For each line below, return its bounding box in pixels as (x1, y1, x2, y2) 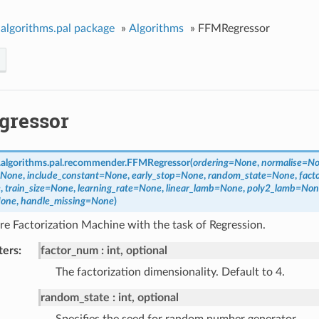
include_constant (26, 170, 99, 182)
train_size (4, 183, 45, 194)
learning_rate (77, 183, 133, 194)
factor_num (40, 245, 98, 257)
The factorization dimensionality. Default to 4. (55, 266, 285, 278)
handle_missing (20, 196, 85, 207)
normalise (261, 157, 302, 169)
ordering (192, 157, 229, 169)
